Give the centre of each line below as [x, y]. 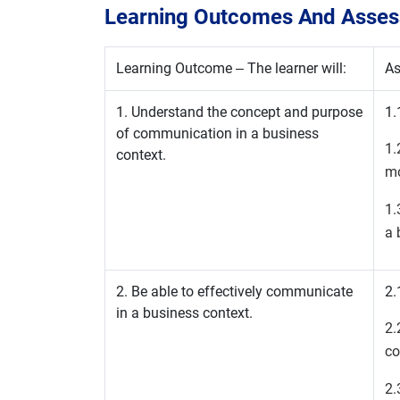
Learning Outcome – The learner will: [231, 68]
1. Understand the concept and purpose [239, 112]
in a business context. [184, 313]
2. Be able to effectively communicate [234, 292]
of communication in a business [217, 133]
